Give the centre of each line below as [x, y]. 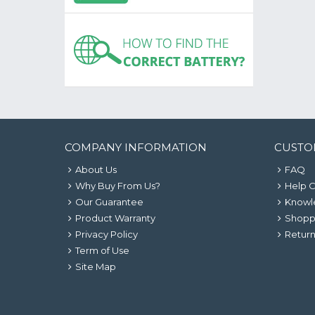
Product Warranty [115, 218]
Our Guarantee [109, 202]
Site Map [96, 266]
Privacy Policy [107, 234]
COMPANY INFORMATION [136, 147]
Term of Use [102, 250]
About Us [96, 169]
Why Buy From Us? [118, 186]
